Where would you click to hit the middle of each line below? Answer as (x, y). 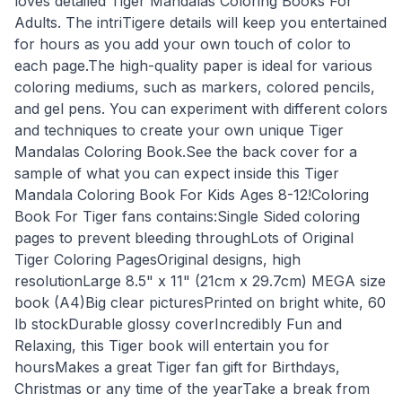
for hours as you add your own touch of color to (183, 44)
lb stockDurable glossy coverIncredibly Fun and (178, 323)
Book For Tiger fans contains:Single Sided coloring (187, 216)
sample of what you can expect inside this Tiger (177, 173)
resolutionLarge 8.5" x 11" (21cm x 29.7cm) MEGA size (200, 280)
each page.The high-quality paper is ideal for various (193, 65)
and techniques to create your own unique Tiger (179, 130)
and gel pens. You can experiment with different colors (201, 108)
